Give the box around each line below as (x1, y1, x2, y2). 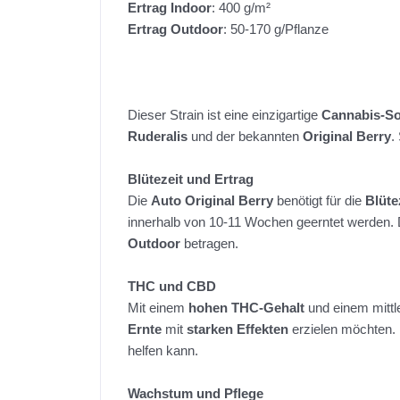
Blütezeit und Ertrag (128, 171, 254, 187)
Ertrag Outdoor (128, 21, 223, 37)
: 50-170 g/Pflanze (223, 21, 329, 37)
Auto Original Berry (151, 193, 273, 209)
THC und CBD (128, 279, 216, 295)
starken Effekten (187, 321, 288, 337)
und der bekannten (187, 129, 303, 145)
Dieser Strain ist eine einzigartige (128, 107, 321, 123)
